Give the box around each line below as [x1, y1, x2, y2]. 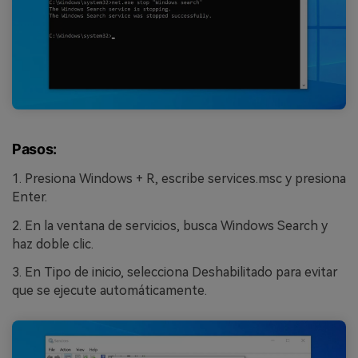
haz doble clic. [12, 236, 93, 252]
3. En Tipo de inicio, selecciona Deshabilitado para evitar [12, 265, 338, 280]
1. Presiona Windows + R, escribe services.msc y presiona [12, 170, 346, 186]
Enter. [12, 189, 47, 205]
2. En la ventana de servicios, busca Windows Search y [12, 217, 328, 233]
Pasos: [12, 140, 57, 157]
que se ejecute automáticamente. [12, 283, 207, 299]
